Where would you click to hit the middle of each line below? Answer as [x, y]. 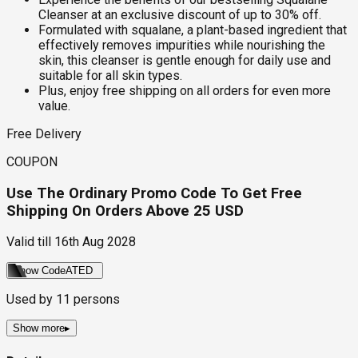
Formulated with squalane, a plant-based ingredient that [193, 30]
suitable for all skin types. [110, 75]
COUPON [32, 161]
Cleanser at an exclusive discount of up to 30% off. [180, 14]
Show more [39, 328]
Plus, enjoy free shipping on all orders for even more [185, 90]
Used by [31, 300]
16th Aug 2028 [95, 242]
